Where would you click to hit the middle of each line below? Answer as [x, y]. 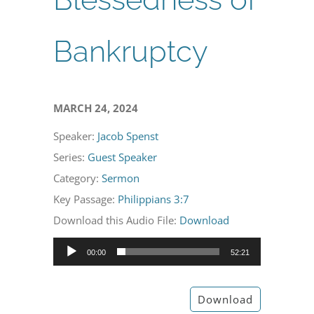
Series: [71, 157]
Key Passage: [86, 199]
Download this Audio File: [117, 220]
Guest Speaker [123, 157]
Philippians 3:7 [154, 199]
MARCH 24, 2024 [96, 108]
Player [68, 268]
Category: [78, 178]
